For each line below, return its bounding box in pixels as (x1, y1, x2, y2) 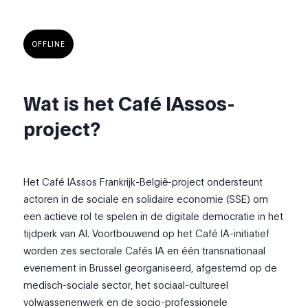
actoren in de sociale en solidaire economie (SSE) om (23, 191, 269, 206)
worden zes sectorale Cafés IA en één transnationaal (23, 243, 266, 257)
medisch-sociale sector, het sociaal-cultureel (23, 277, 229, 291)
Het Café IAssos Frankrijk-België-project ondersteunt (23, 174, 263, 188)
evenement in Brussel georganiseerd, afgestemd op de (23, 260, 278, 274)
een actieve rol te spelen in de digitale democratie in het (23, 208, 284, 223)
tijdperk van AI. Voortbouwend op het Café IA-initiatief (23, 225, 270, 240)
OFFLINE (32, 39, 66, 49)
